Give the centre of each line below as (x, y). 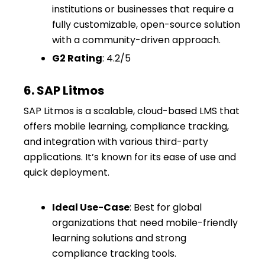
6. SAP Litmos (64, 90)
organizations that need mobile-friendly (145, 222)
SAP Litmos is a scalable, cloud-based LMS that (132, 111)
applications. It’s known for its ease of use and (130, 157)
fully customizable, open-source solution (146, 24)
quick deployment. (67, 172)
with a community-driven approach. (136, 40)
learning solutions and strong (119, 238)
